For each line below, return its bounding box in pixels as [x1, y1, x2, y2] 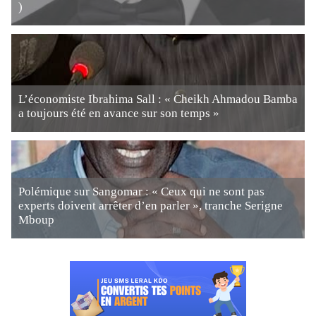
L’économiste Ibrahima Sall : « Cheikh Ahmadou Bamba [18, 92, 298, 106]
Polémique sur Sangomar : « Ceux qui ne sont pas [18, 185, 265, 198]
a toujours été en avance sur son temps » [18, 107, 219, 120]
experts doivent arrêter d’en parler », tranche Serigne [18, 199, 283, 212]
